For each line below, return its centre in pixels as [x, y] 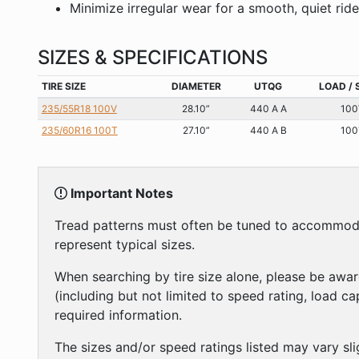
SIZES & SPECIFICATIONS [153, 57]
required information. [118, 315]
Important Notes [120, 193]
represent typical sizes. [125, 244]
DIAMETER [196, 86]
